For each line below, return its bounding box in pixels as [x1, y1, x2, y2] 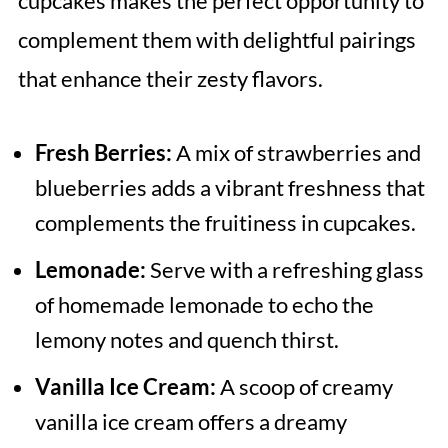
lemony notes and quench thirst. [34, 326, 339, 354]
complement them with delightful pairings [17, 26, 416, 54]
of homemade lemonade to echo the [34, 291, 374, 319]
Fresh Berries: [34, 139, 172, 167]
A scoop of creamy [215, 373, 393, 401]
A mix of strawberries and [171, 139, 421, 167]
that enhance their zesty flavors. [17, 65, 323, 93]
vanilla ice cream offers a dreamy [34, 408, 347, 436]
